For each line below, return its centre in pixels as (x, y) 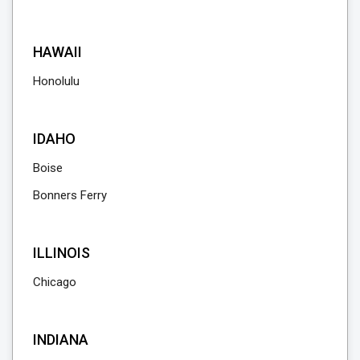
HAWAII (57, 51)
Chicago (55, 282)
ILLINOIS (61, 252)
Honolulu (56, 81)
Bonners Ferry (70, 195)
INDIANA (61, 339)
